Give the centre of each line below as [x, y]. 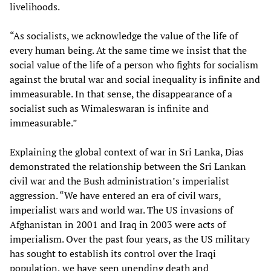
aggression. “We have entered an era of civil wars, [115, 195]
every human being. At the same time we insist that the [128, 50]
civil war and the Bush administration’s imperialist [119, 181]
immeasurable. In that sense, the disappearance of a [121, 93]
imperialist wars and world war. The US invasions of [121, 210]
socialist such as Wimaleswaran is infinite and [109, 108]
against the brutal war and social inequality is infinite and [135, 79]
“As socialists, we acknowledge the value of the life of [124, 35]
